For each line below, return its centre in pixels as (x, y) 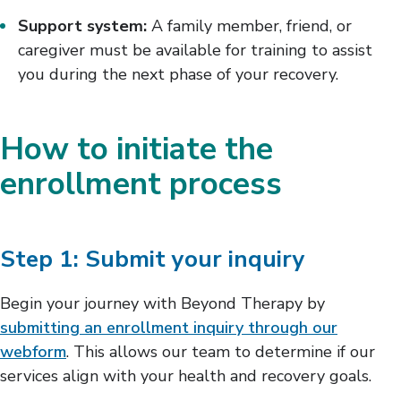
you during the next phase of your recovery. (178, 74)
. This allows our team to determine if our (221, 351)
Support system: (82, 26)
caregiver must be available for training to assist (195, 50)
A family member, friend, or (249, 26)
